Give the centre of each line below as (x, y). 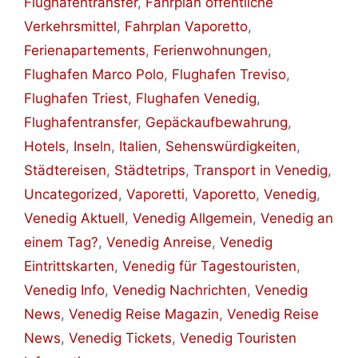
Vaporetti (155, 194)
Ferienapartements (85, 50)
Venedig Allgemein (193, 218)
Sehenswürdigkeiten (231, 146)
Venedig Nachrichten (180, 290)
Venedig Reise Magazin (144, 314)
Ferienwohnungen (211, 50)
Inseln (92, 146)
